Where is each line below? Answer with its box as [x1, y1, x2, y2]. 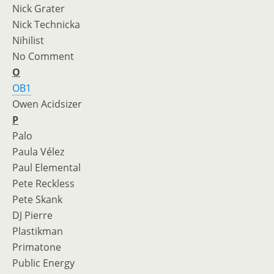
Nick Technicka [12, 18, 80, 31]
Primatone [12, 240, 61, 254]
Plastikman [12, 224, 63, 238]
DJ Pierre [12, 209, 53, 222]
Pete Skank [12, 193, 62, 206]
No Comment [12, 50, 74, 63]
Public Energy [12, 256, 75, 270]
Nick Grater [12, 2, 65, 15]
